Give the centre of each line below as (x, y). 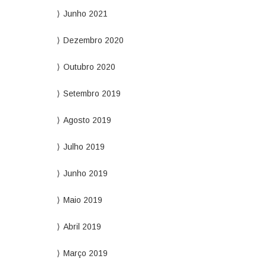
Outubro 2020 (89, 67)
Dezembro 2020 (93, 40)
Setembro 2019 (92, 93)
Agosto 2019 (87, 120)
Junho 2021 (85, 14)
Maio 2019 (83, 200)
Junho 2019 (85, 173)
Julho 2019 (84, 147)
